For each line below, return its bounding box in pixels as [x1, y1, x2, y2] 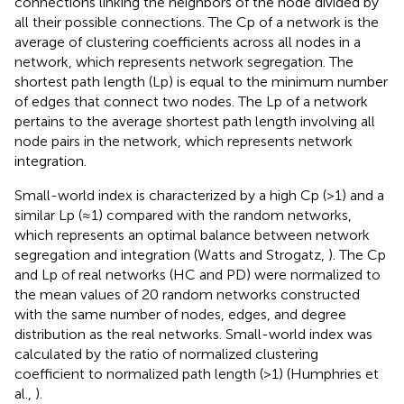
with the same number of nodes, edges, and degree [14, 305, 346, 323]
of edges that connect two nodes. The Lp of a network [14, 92, 368, 110]
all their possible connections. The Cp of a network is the [14, 13, 379, 31]
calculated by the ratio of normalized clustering [14, 344, 318, 363]
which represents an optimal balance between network [14, 225, 370, 243]
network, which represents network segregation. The [14, 52, 353, 70]
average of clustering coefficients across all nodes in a [14, 32, 361, 50]
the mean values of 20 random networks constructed [14, 285, 360, 303]
